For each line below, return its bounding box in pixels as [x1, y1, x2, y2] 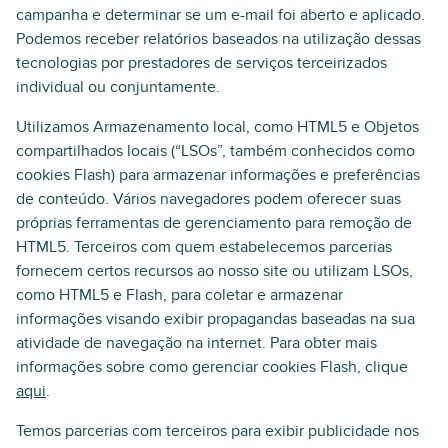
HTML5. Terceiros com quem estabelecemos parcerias [16, 237, 392, 257]
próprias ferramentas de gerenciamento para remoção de [16, 213, 412, 233]
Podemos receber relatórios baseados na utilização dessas [16, 29, 421, 49]
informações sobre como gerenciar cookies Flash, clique [16, 357, 408, 377]
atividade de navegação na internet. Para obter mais [16, 333, 377, 353]
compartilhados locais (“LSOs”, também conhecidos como [16, 141, 415, 161]
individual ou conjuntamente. [16, 77, 220, 97]
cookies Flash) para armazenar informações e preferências [16, 165, 420, 185]
